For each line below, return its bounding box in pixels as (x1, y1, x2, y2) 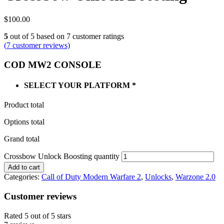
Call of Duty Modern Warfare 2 (41, 172, 141, 181)
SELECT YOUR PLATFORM (24, 81, 130, 90)
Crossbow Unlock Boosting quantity (4, 152, 119, 161)
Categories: (4, 172, 41, 181)
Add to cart (8, 163, 40, 171)
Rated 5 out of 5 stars (4, 211, 71, 220)
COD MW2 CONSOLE (4, 59, 101, 70)
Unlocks (145, 172, 171, 181)
